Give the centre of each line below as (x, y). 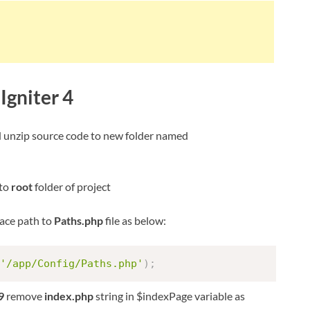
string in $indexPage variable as (169, 295)
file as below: (135, 221)
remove (24, 295)
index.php (69, 295)
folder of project (72, 187)
